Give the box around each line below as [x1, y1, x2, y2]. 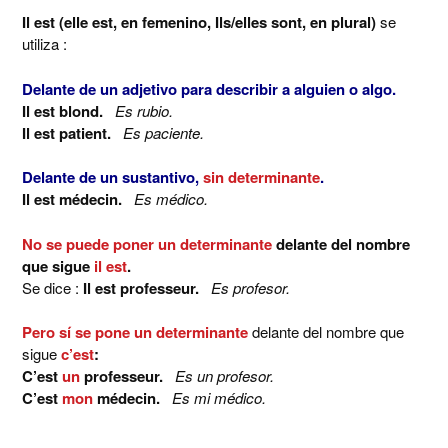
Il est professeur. [83, 276, 211, 299]
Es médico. [134, 188, 208, 209]
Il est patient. [22, 121, 123, 144]
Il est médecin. [22, 188, 134, 210]
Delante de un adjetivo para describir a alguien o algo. [22, 77, 396, 100]
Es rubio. [115, 99, 173, 121]
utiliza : [22, 33, 67, 54]
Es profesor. [211, 276, 290, 298]
